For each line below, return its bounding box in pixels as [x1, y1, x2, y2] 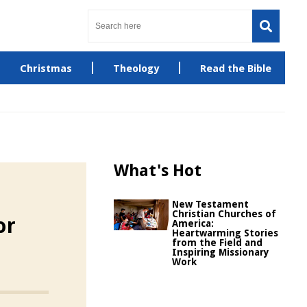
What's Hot [114, 161, 201, 180]
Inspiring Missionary [172, 247, 269, 258]
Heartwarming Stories [172, 228, 278, 238]
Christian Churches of [172, 208, 276, 219]
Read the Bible [199, 62, 271, 75]
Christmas [19, 62, 72, 75]
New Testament [172, 199, 249, 210]
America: [172, 218, 214, 229]
